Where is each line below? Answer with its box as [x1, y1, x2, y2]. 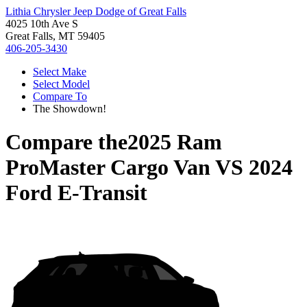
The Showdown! [33, 103, 106, 114]
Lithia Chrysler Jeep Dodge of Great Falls [5, 5, 186, 17]
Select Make [33, 66, 86, 77]
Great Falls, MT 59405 [5, 30, 105, 42]
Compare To [33, 90, 87, 102]
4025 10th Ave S [5, 18, 78, 29]
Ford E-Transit [5, 180, 147, 206]
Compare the [5, 130, 127, 155]
